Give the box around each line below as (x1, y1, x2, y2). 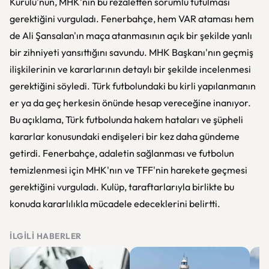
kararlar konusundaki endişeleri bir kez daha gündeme (10, 130, 240, 142)
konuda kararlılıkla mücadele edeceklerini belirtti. (10, 198, 220, 210)
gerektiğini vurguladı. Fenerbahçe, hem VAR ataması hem (10, 13, 254, 25)
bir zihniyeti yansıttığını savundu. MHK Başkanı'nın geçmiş (10, 46, 253, 58)
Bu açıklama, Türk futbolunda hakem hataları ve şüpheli (10, 113, 243, 125)
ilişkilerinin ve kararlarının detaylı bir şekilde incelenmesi (10, 63, 251, 75)
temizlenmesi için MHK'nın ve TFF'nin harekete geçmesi (10, 164, 247, 176)
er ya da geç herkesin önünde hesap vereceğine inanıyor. (10, 97, 251, 109)
